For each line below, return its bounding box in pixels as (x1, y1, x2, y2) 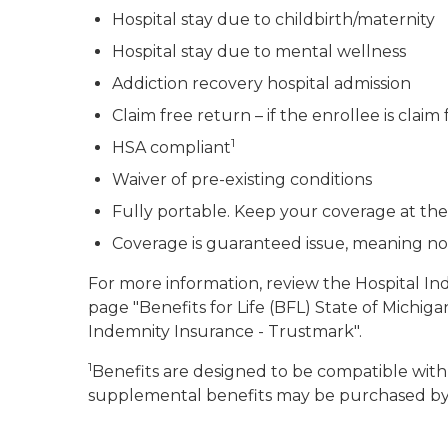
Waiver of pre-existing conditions (112, 170, 372, 189)
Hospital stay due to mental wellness (112, 42, 406, 61)
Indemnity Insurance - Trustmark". (88, 322, 362, 341)
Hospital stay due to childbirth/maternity (112, 10, 435, 29)
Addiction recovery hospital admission (112, 74, 411, 93)
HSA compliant (112, 138, 231, 157)
